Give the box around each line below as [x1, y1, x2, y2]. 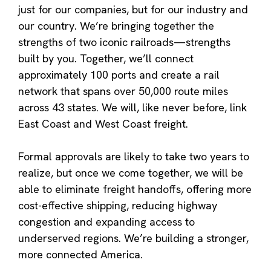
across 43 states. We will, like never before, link [18, 100, 247, 114]
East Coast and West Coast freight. [18, 116, 188, 131]
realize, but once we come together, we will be [18, 165, 243, 180]
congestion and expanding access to [18, 214, 195, 229]
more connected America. [18, 247, 143, 261]
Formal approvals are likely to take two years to [18, 149, 249, 163]
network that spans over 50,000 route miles [18, 83, 228, 98]
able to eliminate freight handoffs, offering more [18, 181, 252, 196]
